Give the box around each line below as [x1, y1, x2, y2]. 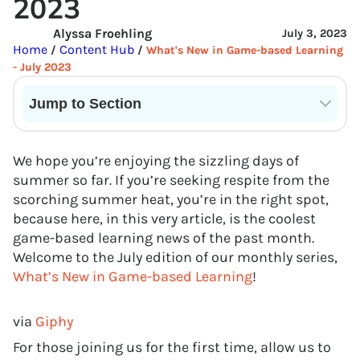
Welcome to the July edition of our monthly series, [13, 248, 337, 266]
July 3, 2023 [282, 27, 347, 40]
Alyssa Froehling [53, 26, 152, 41]
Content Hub [56, 42, 134, 57]
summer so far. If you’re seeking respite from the [13, 171, 329, 189]
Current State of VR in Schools [29, 122, 209, 137]
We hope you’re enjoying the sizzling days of [13, 152, 299, 170]
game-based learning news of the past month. [13, 229, 314, 247]
